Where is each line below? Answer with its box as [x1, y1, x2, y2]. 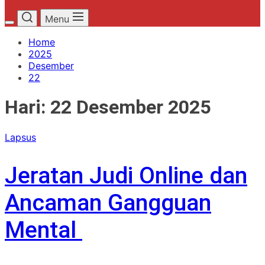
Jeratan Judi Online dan [5, 162, 247, 190]
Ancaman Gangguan [5, 189, 211, 217]
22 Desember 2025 [50, 96, 211, 119]
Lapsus [5, 131, 36, 143]
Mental [5, 216, 82, 244]
